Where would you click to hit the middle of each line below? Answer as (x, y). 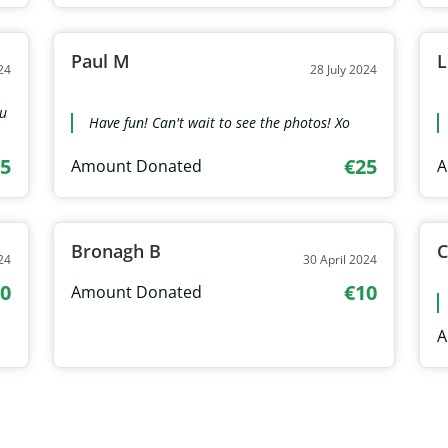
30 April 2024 (340, 259)
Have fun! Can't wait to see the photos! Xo (219, 122)
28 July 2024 (344, 69)
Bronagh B (115, 250)
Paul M (100, 60)
